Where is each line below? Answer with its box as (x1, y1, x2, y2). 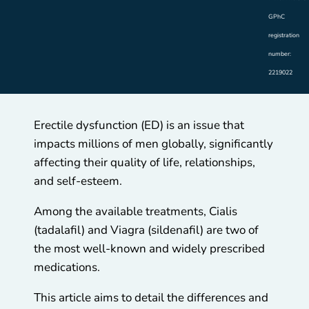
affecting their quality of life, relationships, (34, 154, 255, 170)
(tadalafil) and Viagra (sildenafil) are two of (34, 221, 259, 238)
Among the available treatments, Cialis (34, 203, 237, 219)
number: (268, 49, 291, 58)
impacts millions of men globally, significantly (34, 135, 273, 152)
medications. (34, 259, 103, 275)
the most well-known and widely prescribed (34, 240, 265, 257)
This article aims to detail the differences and (34, 289, 268, 306)
